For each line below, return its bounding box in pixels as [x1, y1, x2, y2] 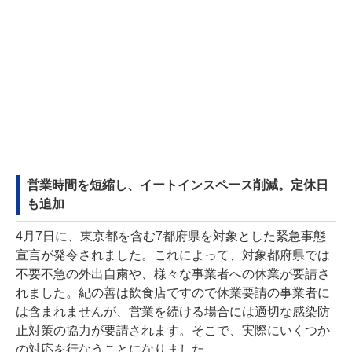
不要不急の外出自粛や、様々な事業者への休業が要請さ [16, 267, 330, 281]
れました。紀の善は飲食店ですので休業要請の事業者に [16, 286, 330, 300]
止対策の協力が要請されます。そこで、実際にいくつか [16, 324, 330, 338]
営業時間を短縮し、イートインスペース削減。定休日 [27, 178, 328, 192]
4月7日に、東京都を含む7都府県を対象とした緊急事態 [16, 229, 326, 244]
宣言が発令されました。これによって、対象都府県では [16, 248, 330, 262]
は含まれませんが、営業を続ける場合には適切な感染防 [16, 305, 330, 319]
